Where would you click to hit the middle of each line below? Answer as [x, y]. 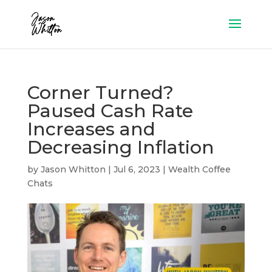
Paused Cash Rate [110, 111]
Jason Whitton [73, 169]
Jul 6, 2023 [137, 169]
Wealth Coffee [199, 169]
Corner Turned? [100, 93]
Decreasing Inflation [121, 147]
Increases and [91, 129]
